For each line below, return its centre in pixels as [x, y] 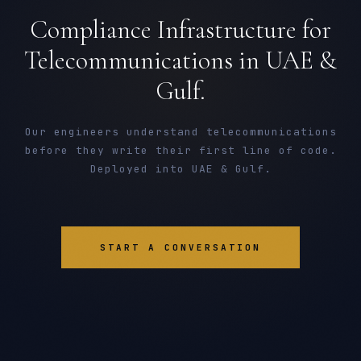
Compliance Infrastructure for [180, 29]
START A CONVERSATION [180, 247]
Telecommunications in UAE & [180, 60]
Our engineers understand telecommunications [180, 132]
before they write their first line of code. [180, 150]
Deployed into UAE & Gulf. [180, 169]
